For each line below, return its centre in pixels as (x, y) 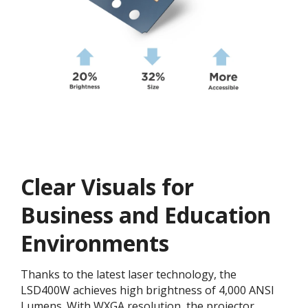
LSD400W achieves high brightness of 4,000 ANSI (147, 290)
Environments (95, 243)
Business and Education (146, 215)
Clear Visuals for (107, 187)
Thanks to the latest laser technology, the (129, 275)
